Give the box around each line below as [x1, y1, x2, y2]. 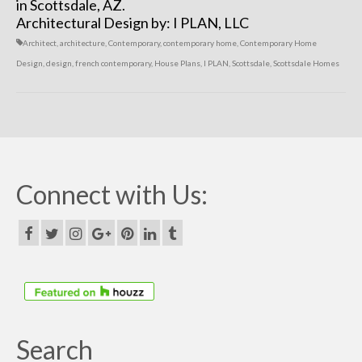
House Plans [154, 57, 200, 68]
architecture [60, 37, 105, 48]
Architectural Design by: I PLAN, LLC [16, 13, 249, 32]
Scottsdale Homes [273, 57, 339, 68]
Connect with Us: [16, 178, 208, 210]
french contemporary [75, 57, 151, 68]
